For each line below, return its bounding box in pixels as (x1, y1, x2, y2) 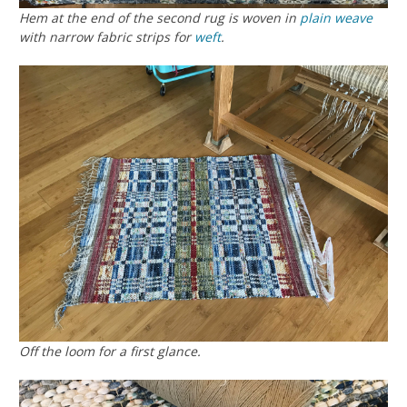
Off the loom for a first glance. (19, 342, 201, 361)
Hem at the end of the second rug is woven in (19, 8, 300, 26)
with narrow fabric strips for (19, 27, 194, 45)
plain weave (300, 8, 372, 26)
